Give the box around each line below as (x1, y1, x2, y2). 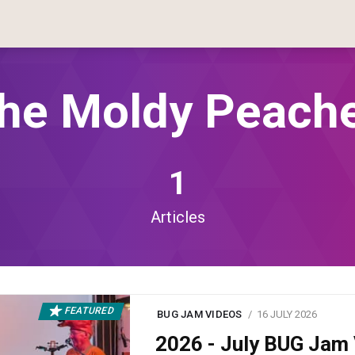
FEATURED (61, 305, 116, 317)
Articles (150, 208, 205, 227)
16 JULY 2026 (256, 308, 317, 320)
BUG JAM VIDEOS (157, 308, 242, 320)
